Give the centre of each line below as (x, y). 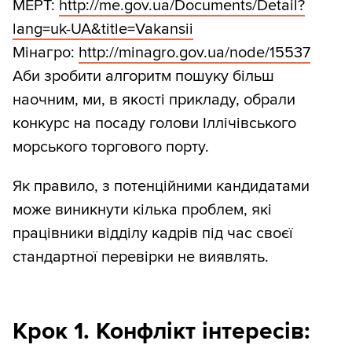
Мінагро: (46, 53)
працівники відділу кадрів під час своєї (153, 234)
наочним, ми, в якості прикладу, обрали (154, 100)
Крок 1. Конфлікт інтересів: (161, 332)
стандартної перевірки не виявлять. (141, 257)
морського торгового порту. (111, 147)
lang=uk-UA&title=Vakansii (103, 29)
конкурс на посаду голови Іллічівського (154, 124)
